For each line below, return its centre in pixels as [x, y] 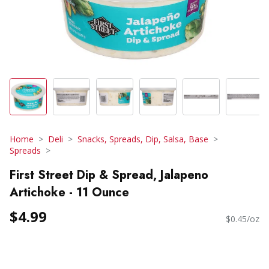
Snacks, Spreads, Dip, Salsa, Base [143, 139]
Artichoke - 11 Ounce [69, 192]
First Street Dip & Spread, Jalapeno [109, 175]
